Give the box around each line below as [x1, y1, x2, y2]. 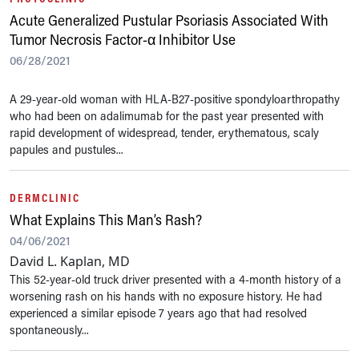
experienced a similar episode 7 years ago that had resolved [10, 305, 307, 321]
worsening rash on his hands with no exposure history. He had [10, 288, 322, 304]
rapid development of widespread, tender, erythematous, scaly [10, 124, 319, 140]
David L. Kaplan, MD [10, 252, 130, 270]
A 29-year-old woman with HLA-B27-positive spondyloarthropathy [10, 91, 340, 107]
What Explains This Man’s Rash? [10, 210, 202, 229]
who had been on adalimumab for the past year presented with [10, 107, 324, 123]
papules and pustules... [10, 141, 123, 157]
